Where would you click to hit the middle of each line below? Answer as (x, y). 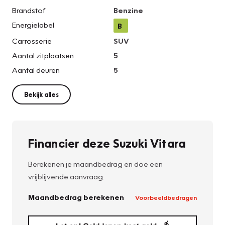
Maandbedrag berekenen (76, 197)
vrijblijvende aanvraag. (66, 177)
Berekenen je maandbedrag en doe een (95, 164)
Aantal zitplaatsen (43, 55)
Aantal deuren (36, 70)
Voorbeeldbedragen (166, 197)
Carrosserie (32, 41)
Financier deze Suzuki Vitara (107, 143)
